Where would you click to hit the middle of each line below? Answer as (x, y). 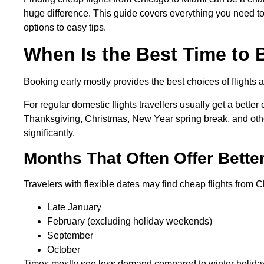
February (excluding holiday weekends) (131, 221)
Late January (75, 207)
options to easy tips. (65, 28)
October (64, 249)
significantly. (49, 133)
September (71, 235)
